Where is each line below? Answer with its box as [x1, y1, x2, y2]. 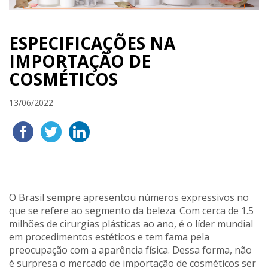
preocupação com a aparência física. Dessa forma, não [9, 243, 252, 257]
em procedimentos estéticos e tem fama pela [9, 230, 209, 243]
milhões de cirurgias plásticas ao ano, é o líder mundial [9, 217, 253, 230]
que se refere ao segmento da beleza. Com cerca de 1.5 [9, 203, 254, 217]
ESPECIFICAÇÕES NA [9, 31, 175, 54]
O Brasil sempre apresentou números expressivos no [9, 190, 249, 204]
